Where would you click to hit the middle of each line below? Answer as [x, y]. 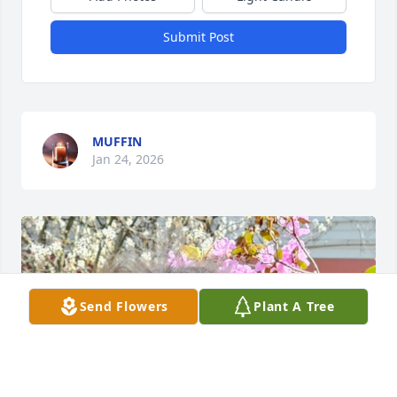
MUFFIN [117, 141]
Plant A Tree [294, 306]
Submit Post [198, 36]
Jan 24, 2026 [128, 159]
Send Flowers [124, 306]
